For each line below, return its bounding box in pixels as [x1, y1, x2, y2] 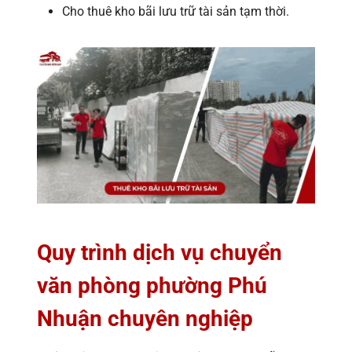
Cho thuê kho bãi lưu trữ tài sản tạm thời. [62, 3, 289, 19]
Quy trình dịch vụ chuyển [37, 239, 282, 266]
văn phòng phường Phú [37, 272, 267, 299]
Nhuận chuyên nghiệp [37, 305, 253, 332]
